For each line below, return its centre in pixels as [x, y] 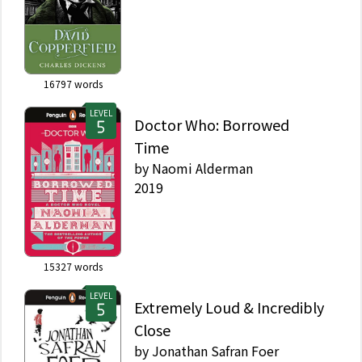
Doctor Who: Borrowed [212, 124]
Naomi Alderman [202, 168]
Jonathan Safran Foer [215, 351]
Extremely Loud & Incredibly [229, 307]
